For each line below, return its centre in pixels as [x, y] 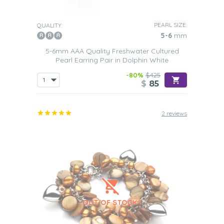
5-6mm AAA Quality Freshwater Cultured [112, 51]
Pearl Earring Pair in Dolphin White [112, 60]
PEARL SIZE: [170, 25]
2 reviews [174, 113]
